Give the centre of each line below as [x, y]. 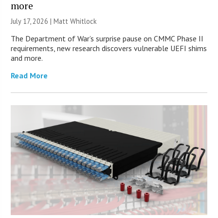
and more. [27, 58]
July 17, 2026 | [32, 21]
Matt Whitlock [75, 21]
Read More [29, 75]
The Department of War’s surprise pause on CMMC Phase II [107, 38]
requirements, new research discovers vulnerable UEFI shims [109, 48]
